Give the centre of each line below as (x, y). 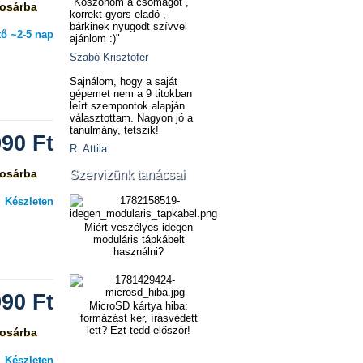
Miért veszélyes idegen (139, 227)
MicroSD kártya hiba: (139, 306)
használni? (139, 252)
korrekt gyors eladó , (118, 14)
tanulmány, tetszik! (114, 130)
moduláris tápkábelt (139, 239)
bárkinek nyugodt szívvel (128, 26)
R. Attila (88, 149)
